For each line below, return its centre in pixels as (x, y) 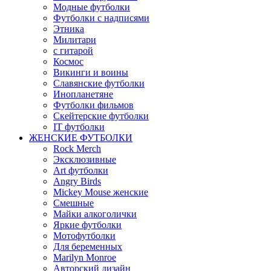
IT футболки (79, 127)
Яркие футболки (87, 225)
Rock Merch (77, 149)
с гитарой (73, 51)
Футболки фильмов (93, 105)
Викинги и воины (91, 73)
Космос (68, 62)
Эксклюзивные (85, 160)
